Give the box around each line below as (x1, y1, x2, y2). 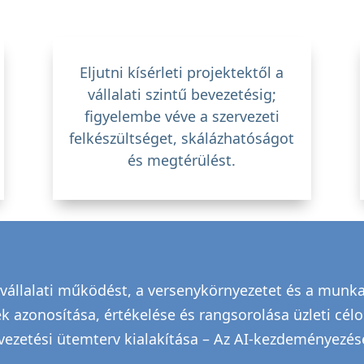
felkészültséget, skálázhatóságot (69, 128, 295, 148)
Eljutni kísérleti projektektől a (80, 62, 284, 82)
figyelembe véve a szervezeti (84, 106, 279, 126)
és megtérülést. (128, 149, 236, 170)
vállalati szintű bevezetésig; (87, 84, 276, 104)
